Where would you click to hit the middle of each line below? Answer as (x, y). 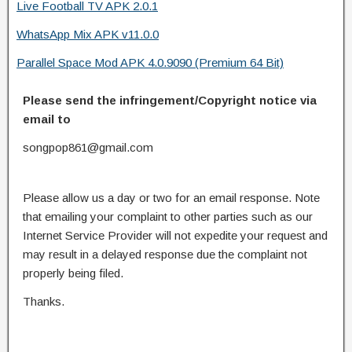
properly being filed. (73, 273)
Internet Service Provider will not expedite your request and (175, 235)
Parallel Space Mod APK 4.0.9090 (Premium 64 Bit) (150, 62)
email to (47, 119)
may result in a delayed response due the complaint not (165, 254)
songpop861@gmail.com (88, 147)
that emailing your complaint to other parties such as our (168, 216)
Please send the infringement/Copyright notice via (170, 100)
